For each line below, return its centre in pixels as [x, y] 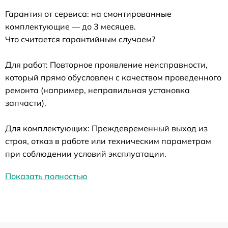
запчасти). [26, 103]
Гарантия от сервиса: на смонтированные [88, 13]
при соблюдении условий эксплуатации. [86, 153]
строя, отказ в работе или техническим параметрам [108, 141]
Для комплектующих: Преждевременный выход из [106, 128]
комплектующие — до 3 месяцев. [70, 26]
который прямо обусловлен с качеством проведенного [113, 77]
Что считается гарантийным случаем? [80, 39]
